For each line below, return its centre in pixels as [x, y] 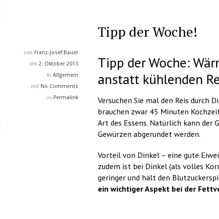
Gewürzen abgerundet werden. [149, 134]
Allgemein [66, 75]
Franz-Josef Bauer [56, 53]
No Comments [59, 86]
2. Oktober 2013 [58, 64]
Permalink [66, 98]
